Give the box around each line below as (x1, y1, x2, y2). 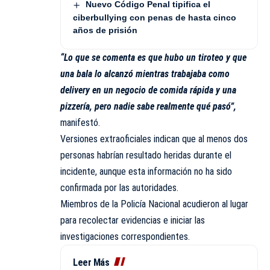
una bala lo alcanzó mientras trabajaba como (60, 67, 230, 80)
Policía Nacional (121, 198, 183, 210)
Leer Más (73, 256, 109, 268)
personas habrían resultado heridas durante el (60, 149, 231, 161)
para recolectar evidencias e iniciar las (60, 214, 205, 226)
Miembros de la (60, 198, 121, 210)
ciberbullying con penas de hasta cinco (73, 12, 236, 22)
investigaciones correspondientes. (60, 230, 190, 242)
